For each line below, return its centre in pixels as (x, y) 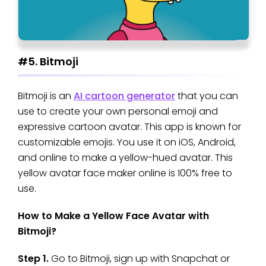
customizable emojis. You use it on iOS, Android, (127, 142)
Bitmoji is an (46, 96)
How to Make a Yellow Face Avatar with (113, 216)
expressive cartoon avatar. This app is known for (129, 127)
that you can (207, 96)
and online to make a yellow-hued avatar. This (125, 158)
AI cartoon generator (124, 96)
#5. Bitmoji (48, 61)
